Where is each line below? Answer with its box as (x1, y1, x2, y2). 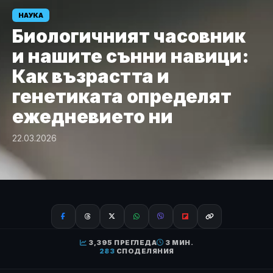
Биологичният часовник (12, 25, 246, 47)
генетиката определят (12, 85, 232, 107)
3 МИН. (163, 238, 193, 247)
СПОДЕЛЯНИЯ (115, 247, 174, 255)
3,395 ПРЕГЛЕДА (87, 238, 157, 247)
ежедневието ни (12, 105, 173, 127)
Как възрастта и (12, 65, 169, 87)
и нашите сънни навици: (12, 45, 249, 67)
